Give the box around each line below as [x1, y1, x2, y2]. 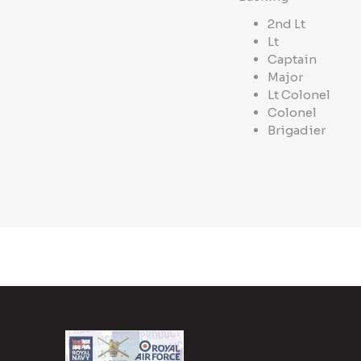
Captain [268, 51, 317, 67]
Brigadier [268, 122, 326, 138]
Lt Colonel [268, 86, 331, 102]
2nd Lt [268, 15, 306, 31]
